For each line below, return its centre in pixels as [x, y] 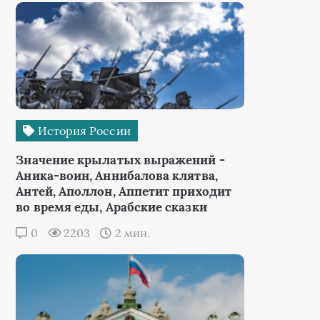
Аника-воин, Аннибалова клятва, [117, 176]
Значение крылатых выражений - [120, 160]
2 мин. [131, 233]
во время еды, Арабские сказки [111, 207]
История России [82, 131]
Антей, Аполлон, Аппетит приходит [124, 191]
